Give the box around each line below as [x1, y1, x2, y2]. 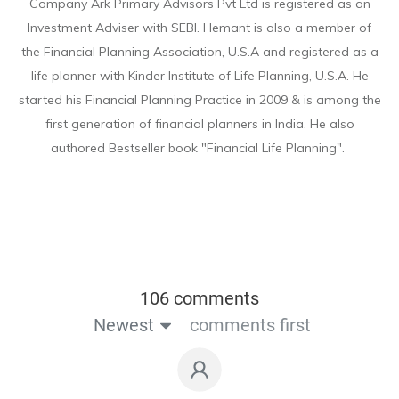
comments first [189, 313, 311, 336]
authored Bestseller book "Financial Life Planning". [51, 139, 345, 156]
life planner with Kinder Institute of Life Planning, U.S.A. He [30, 67, 369, 84]
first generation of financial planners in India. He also [45, 115, 354, 132]
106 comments [140, 287, 259, 309]
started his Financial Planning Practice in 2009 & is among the [18, 91, 381, 108]
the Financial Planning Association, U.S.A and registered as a [20, 43, 379, 60]
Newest [93, 313, 154, 336]
